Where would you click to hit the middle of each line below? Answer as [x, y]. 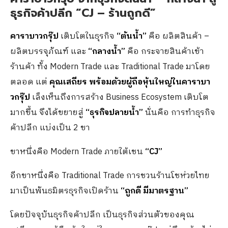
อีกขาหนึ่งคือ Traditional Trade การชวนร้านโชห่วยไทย [110, 176]
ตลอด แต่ [30, 82]
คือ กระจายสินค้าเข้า [165, 52]
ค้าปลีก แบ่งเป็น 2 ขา [50, 128]
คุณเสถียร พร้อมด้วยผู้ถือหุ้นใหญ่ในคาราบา [130, 82]
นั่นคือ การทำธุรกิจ [179, 113]
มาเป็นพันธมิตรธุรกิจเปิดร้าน [65, 191]
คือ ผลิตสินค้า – [178, 37]
